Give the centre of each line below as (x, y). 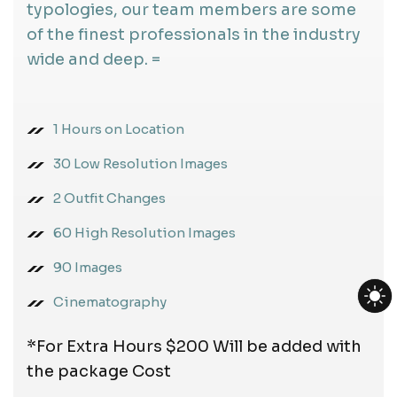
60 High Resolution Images (144, 232)
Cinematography (110, 301)
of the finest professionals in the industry (194, 34)
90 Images (88, 267)
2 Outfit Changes (109, 198)
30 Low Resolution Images (140, 163)
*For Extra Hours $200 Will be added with (194, 346)
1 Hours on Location (119, 128)
